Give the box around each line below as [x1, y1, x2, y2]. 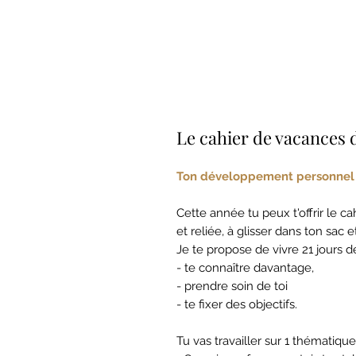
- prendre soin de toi [176, 278, 288, 293]
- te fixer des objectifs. [176, 296, 297, 311]
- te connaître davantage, [176, 260, 314, 275]
